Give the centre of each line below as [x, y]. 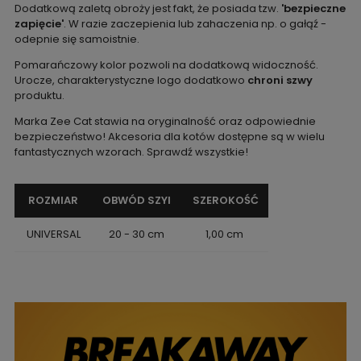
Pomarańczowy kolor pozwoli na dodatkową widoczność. [166, 65]
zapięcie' [39, 24]
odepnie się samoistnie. [78, 39]
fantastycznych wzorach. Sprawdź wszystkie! [132, 152]
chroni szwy [280, 81]
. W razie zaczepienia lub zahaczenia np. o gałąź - [195, 24]
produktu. [40, 96]
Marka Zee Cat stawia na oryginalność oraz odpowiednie [165, 122]
